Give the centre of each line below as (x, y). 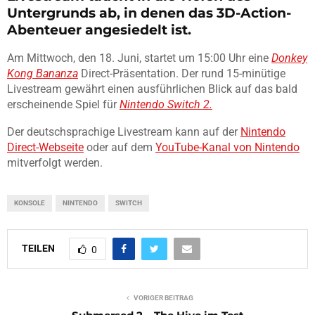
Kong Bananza (43, 74)
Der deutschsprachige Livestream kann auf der (124, 132)
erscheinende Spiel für (63, 105)
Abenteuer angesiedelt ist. (99, 30)
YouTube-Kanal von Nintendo (227, 148)
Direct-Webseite (45, 148)
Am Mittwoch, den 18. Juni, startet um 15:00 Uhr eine (139, 58)
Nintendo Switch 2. (166, 105)
